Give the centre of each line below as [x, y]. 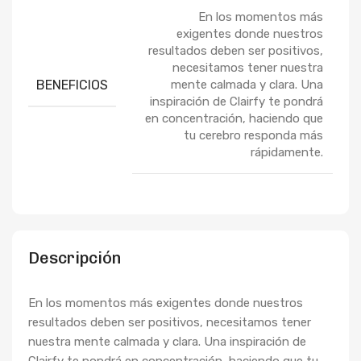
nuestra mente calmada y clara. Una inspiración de [167, 342]
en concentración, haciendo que [234, 118]
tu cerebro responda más [253, 135]
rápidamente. [287, 152]
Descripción [75, 258]
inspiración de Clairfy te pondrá [237, 102]
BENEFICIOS [72, 85]
